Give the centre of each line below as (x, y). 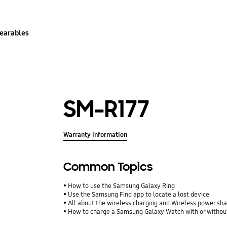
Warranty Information (96, 135)
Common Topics (108, 167)
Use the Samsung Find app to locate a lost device (139, 195)
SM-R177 (107, 109)
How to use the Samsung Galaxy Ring (122, 186)
